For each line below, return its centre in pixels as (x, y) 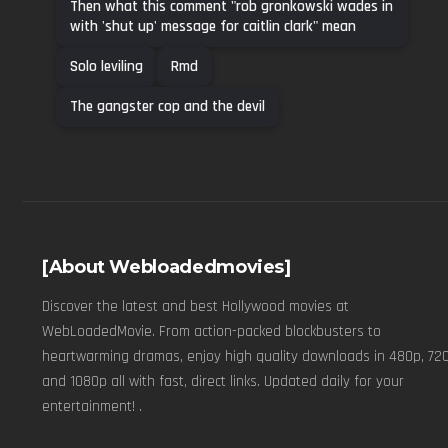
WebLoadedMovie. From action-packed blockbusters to (211, 331)
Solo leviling (106, 66)
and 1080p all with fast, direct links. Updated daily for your (223, 381)
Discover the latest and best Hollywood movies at (195, 306)
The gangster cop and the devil (167, 106)
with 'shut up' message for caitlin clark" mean (213, 26)
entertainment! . (92, 406)
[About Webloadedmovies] (166, 266)
